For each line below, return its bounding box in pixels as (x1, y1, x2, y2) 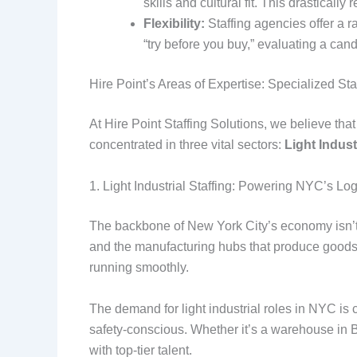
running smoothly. (89, 260, 189, 274)
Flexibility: (143, 17, 205, 31)
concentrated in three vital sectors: (89, 138, 284, 152)
